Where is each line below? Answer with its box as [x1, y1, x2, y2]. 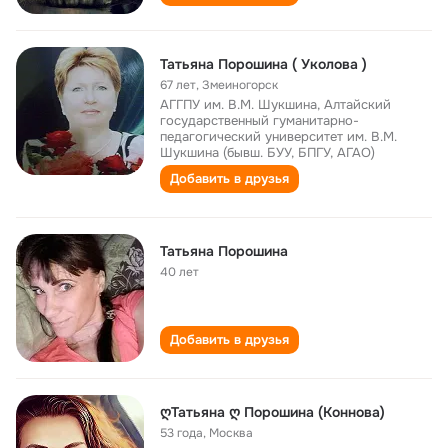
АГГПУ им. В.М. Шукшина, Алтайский [160, 96, 391, 113]
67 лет [160, 77, 196, 93]
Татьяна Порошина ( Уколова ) [160, 55, 367, 73]
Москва [209, 425, 253, 441]
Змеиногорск [202, 77, 278, 93]
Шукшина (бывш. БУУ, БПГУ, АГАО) [160, 144, 375, 161]
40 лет [160, 264, 199, 280]
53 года [160, 425, 203, 441]
